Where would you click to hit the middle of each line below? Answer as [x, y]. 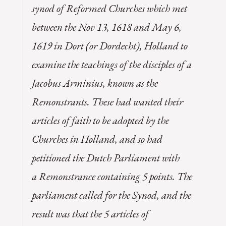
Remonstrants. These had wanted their [107, 101]
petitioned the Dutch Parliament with [105, 157]
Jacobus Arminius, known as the [95, 83]
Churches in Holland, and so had [97, 139]
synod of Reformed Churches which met [109, 8]
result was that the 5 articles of [90, 213]
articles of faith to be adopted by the [100, 120]
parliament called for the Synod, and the [111, 195]
